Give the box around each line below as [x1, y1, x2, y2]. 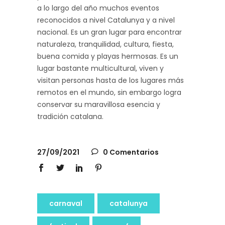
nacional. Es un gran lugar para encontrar [37, 27, 182, 37]
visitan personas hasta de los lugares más [37, 75, 184, 85]
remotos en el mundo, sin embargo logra [37, 87, 181, 97]
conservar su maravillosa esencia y [37, 99, 160, 109]
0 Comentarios [101, 147, 159, 157]
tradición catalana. [37, 111, 103, 122]
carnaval [49, 198, 82, 208]
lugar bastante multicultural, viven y [37, 63, 164, 73]
